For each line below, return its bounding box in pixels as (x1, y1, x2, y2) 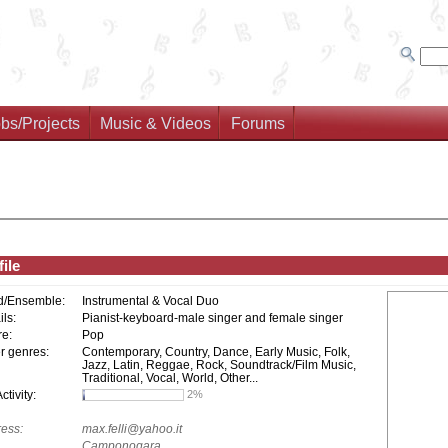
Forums (230, 115, 285, 133)
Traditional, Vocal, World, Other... (81, 371, 258, 384)
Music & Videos (100, 115, 212, 133)
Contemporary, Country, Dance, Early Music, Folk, (81, 345, 350, 358)
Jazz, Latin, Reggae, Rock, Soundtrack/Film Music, (81, 358, 356, 371)
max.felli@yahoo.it (81, 422, 182, 435)
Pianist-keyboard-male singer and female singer (81, 311, 343, 324)
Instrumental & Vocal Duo (81, 294, 219, 307)
